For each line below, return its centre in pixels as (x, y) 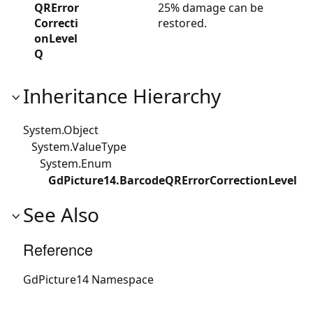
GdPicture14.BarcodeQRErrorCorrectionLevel (173, 180)
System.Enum (67, 163)
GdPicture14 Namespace (88, 279)
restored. (182, 23)
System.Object (61, 130)
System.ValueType (75, 146)
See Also (61, 214)
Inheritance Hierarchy (122, 95)
